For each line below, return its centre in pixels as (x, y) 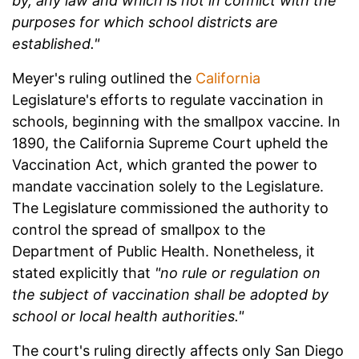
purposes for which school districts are (145, 22)
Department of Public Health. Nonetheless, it (163, 252)
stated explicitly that (83, 273)
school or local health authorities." (128, 317)
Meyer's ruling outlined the (104, 79)
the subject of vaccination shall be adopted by (170, 295)
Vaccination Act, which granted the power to (165, 165)
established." (56, 44)
